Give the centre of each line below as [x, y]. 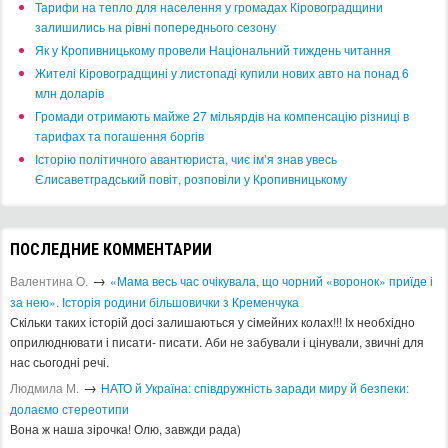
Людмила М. [44, 388]
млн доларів [69, 93]
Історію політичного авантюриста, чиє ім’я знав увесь [186, 159]
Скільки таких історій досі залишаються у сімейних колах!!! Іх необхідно [212, 322]
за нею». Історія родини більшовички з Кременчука [154, 302]
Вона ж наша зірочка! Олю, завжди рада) [125, 429]
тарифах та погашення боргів [119, 136]
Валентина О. [49, 281]
